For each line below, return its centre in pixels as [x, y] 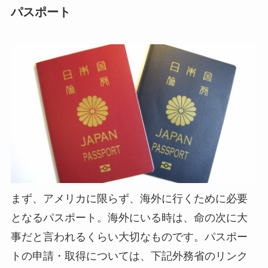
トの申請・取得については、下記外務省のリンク [129, 256]
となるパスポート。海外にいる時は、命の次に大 [129, 218]
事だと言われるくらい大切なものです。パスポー [129, 237]
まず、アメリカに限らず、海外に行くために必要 [129, 199]
